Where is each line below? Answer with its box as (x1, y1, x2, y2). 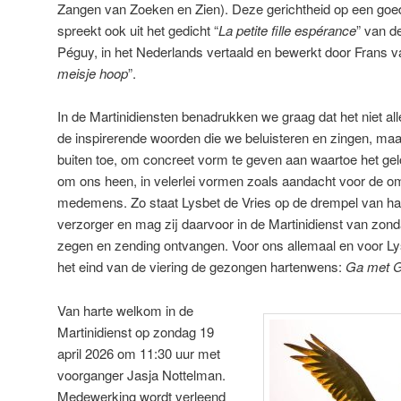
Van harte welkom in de (57, 300, 193, 320)
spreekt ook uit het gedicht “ (57, 20, 218, 39)
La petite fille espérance (218, 20, 356, 39)
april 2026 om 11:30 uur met (57, 343, 220, 363)
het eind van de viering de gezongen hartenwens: (57, 257, 346, 277)
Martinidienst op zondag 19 (57, 321, 214, 341)
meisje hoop (57, 63, 128, 82)
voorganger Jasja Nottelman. (57, 364, 226, 384)
